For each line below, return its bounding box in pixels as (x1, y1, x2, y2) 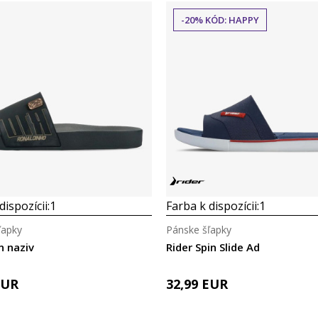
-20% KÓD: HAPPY (181, 13, 259, 26)
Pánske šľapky (166, 223, 231, 236)
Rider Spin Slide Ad (166, 240, 260, 254)
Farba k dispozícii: (166, 198, 259, 214)
